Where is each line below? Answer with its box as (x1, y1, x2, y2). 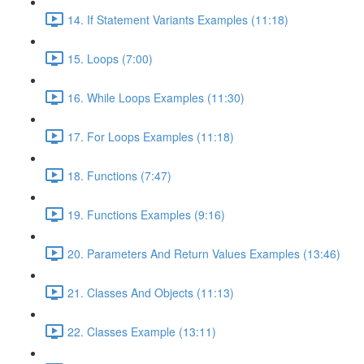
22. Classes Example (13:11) (67, 323, 216, 340)
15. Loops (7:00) (67, 50, 153, 67)
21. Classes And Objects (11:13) (67, 284, 234, 301)
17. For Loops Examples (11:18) (67, 128, 234, 145)
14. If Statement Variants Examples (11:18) (67, 11, 288, 28)
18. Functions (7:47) (67, 167, 171, 184)
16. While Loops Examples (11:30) (67, 89, 245, 106)
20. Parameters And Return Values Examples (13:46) (67, 245, 340, 262)
